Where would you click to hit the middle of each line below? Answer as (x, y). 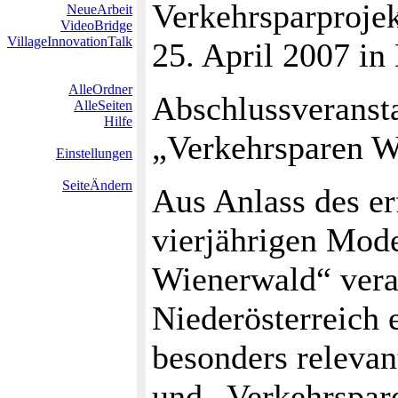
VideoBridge (96, 25)
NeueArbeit (99, 9)
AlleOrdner (100, 89)
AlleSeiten (103, 105)
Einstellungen (94, 153)
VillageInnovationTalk (70, 41)
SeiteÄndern (97, 185)
